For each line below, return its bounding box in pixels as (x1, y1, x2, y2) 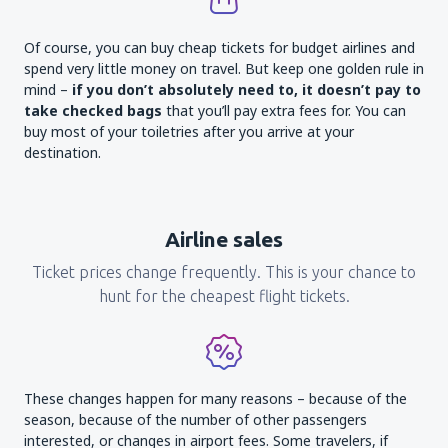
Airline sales (165, 227, 283, 251)
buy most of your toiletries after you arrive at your (24, 122, 354, 141)
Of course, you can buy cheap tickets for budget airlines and (24, 38, 415, 57)
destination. (24, 143, 101, 162)
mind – (24, 80, 72, 99)
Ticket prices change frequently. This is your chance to (32, 263, 416, 281)
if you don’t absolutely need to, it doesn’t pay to (72, 80, 421, 99)
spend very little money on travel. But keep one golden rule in (24, 59, 424, 78)
